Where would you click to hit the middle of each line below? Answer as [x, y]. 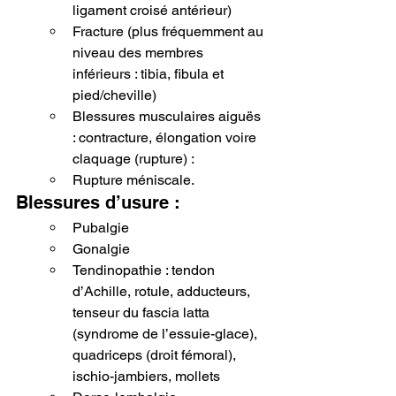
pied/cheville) [114, 95]
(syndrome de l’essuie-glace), [167, 333]
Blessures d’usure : [98, 202]
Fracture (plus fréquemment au [170, 31]
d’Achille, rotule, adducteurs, [163, 291]
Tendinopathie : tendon [145, 270]
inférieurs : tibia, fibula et [150, 73]
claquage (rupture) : [133, 158]
